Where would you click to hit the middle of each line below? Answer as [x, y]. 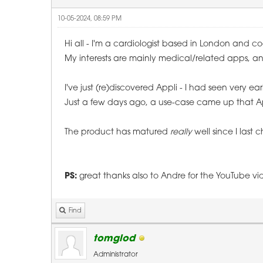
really [181, 132]
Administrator [116, 255]
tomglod [114, 239]
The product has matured [117, 132]
